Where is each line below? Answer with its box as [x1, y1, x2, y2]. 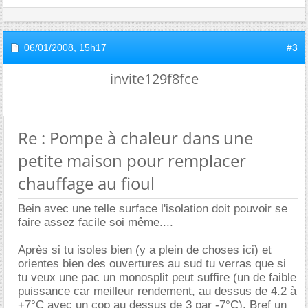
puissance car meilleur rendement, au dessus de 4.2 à [18, 285, 296, 298]
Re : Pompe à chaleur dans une [18, 126, 253, 149]
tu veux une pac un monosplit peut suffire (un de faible [18, 271, 296, 284]
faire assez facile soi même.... [18, 216, 173, 229]
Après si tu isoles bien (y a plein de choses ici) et [18, 243, 272, 256]
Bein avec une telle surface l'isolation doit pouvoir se [18, 202, 287, 215]
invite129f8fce [109, 69, 199, 88]
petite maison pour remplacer [18, 149, 246, 172]
